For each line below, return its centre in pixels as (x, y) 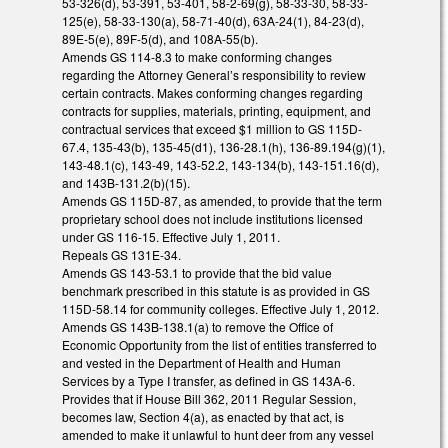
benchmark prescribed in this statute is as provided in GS (216, 291)
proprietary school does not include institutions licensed (212, 219)
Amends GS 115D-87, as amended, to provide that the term (222, 201)
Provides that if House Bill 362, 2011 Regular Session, (209, 399)
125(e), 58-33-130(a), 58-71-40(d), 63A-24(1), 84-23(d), (213, 21)
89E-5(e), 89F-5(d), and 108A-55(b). (160, 39)
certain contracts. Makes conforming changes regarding (212, 93)
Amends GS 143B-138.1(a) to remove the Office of (197, 327)
